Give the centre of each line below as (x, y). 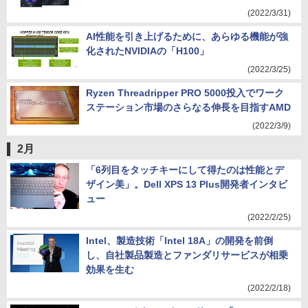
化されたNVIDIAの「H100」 (147, 51)
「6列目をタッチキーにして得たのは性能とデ (185, 170)
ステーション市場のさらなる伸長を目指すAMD (188, 107)
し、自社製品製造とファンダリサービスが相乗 (187, 255)
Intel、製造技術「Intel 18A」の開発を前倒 (179, 241)
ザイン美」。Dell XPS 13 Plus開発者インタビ (187, 184)
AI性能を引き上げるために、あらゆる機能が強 (187, 36)
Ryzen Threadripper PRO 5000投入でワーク (185, 93)
